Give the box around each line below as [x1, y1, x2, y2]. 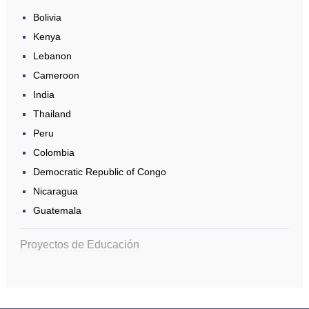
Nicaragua [32, 186, 78, 197]
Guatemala [32, 205, 81, 217]
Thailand [32, 108, 71, 120]
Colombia [32, 147, 74, 159]
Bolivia [32, 12, 61, 23]
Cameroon [32, 70, 79, 81]
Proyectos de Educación [19, 238, 139, 250]
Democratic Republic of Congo [32, 166, 166, 178]
